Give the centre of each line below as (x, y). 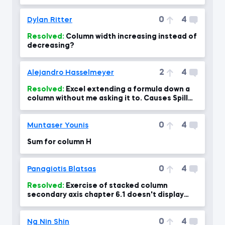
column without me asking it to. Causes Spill (107, 98)
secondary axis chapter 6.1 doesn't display (105, 195)
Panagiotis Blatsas (62, 169)
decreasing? (51, 46)
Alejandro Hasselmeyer (71, 73)
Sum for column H (59, 142)
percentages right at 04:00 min (85, 204)
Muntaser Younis (58, 126)
